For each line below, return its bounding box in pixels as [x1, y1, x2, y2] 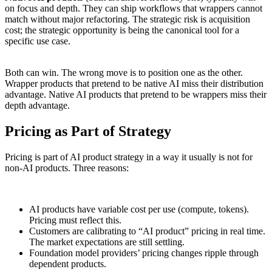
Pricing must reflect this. [29, 214, 121, 225]
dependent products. [29, 258, 106, 269]
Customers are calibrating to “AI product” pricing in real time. [29, 225, 265, 236]
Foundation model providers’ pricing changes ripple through [29, 247, 259, 258]
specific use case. [5, 35, 70, 46]
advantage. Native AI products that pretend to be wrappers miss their [5, 89, 267, 100]
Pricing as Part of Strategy [5, 123, 171, 139]
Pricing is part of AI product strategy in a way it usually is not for [5, 151, 253, 162]
